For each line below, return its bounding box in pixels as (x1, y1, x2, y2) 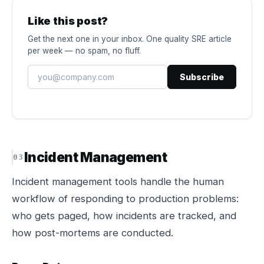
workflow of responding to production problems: (12, 193, 239, 204)
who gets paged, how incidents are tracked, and (12, 210, 236, 222)
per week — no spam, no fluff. (28, 46, 141, 55)
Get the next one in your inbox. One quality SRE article (28, 34, 232, 44)
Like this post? (28, 15, 108, 27)
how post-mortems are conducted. (12, 227, 173, 239)
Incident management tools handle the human (12, 176, 224, 187)
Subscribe (180, 72, 224, 82)
